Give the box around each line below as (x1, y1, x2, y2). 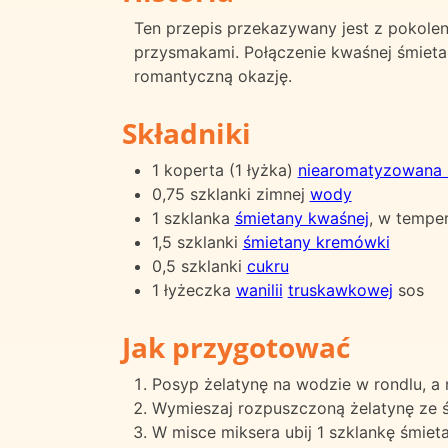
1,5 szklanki (151, 231, 243, 252)
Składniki (122, 113, 251, 152)
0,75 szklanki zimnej (151, 183, 310, 204)
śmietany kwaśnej (234, 207, 369, 228)
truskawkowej (287, 279, 393, 300)
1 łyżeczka (151, 279, 236, 300)
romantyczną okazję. (134, 65, 292, 86)
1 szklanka (151, 207, 235, 228)
